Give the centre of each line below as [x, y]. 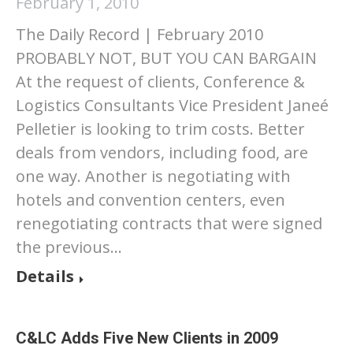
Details [45, 276]
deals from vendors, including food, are [162, 152]
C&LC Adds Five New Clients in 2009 [147, 338]
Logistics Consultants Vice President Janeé [172, 105]
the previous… [69, 247]
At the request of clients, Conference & [160, 82]
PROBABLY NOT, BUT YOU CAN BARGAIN [166, 58]
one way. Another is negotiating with [153, 176]
